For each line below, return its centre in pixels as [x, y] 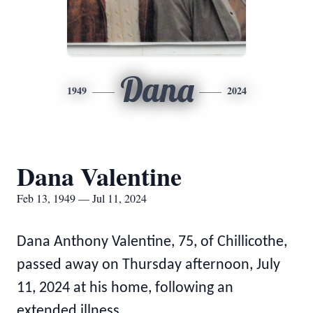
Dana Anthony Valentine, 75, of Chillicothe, [152, 242]
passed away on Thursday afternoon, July [148, 265]
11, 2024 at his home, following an [125, 288]
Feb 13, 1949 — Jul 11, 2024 [82, 198]
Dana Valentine [99, 176]
